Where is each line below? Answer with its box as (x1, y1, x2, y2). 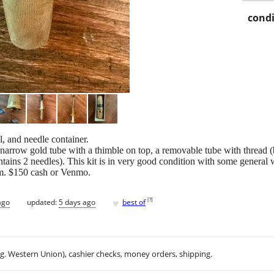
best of (122, 196, 146, 207)
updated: (27, 196, 59, 207)
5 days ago (59, 196, 95, 207)
